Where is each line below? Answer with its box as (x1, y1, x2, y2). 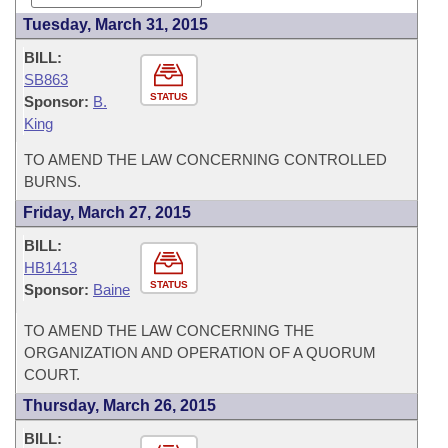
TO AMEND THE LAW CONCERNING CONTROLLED (24, 151, 387, 168)
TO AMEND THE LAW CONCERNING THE (24, 322, 314, 339)
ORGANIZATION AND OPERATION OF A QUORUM (24, 344, 376, 361)
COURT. (24, 366, 80, 383)
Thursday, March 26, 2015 (23, 397, 216, 414)
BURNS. (24, 173, 81, 190)
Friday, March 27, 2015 (23, 204, 191, 221)
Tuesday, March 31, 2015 (23, 16, 208, 33)
